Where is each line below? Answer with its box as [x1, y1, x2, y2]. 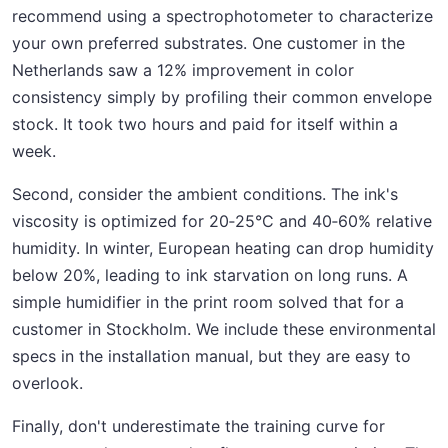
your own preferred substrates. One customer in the [12, 33, 405, 54]
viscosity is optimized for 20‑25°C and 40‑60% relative [12, 211, 432, 232]
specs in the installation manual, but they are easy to [12, 346, 411, 367]
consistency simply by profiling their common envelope [12, 87, 432, 108]
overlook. [12, 373, 83, 394]
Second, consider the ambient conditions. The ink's [12, 184, 398, 205]
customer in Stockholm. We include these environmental [12, 319, 436, 340]
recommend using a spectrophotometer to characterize [12, 6, 433, 27]
